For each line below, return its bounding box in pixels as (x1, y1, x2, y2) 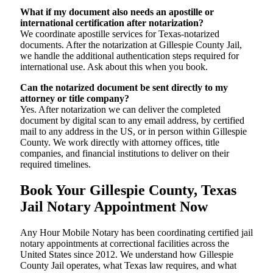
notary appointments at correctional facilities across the (20, 238, 229, 249)
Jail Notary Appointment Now (20, 199, 208, 215)
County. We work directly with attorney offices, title (20, 137, 219, 148)
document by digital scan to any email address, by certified (20, 115, 244, 126)
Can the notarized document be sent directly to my (20, 82, 228, 93)
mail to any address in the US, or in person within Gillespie (20, 126, 247, 137)
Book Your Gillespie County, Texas (20, 182, 236, 199)
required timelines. (20, 159, 91, 170)
